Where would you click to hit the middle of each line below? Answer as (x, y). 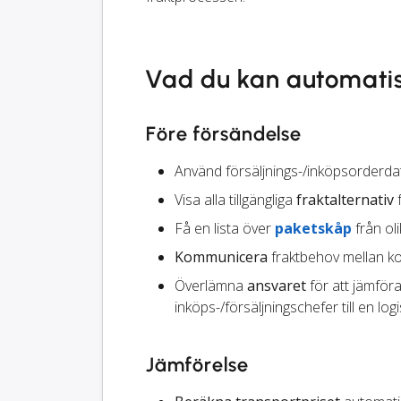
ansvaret (277, 286)
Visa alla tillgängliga (235, 200)
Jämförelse (197, 365)
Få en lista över (225, 229)
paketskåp (313, 229)
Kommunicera (221, 257)
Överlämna (211, 286)
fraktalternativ (345, 200)
